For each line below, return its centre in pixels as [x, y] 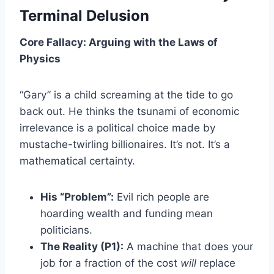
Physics [40, 58]
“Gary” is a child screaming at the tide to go [126, 94]
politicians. [66, 230]
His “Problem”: [77, 197]
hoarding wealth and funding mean [127, 213]
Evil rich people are [161, 197]
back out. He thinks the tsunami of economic [129, 111]
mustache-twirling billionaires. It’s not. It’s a [125, 144]
